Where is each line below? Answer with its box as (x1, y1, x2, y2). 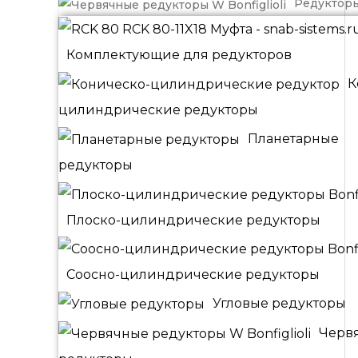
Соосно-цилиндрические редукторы (66, 267, 320, 283)
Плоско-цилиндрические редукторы (66, 212, 320, 228)
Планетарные (248, 130, 339, 146)
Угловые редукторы (213, 296, 346, 312)
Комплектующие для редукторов (66, 47, 292, 63)
